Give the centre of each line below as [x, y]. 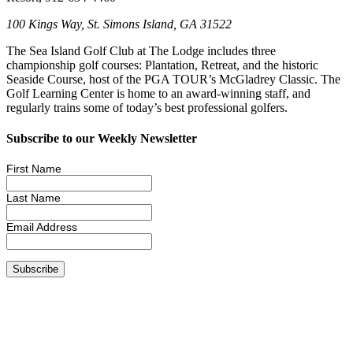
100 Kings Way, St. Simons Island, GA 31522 [119, 24]
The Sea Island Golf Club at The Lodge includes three [141, 50]
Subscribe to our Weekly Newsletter [102, 139]
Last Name [33, 198]
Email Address [42, 227]
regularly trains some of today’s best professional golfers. [147, 107]
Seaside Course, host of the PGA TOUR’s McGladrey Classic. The [173, 79]
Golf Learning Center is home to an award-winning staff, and [158, 93]
